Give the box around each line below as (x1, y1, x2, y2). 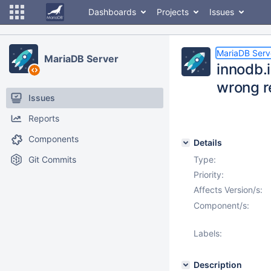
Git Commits (28, 154, 76, 165)
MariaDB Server (44, 53, 119, 65)
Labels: (194, 228, 222, 238)
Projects (157, 7, 189, 17)
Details (194, 137, 222, 148)
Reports (28, 113, 59, 123)
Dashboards (88, 7, 136, 17)
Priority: (194, 169, 224, 180)
